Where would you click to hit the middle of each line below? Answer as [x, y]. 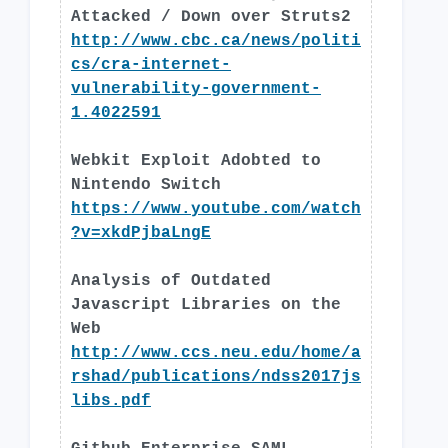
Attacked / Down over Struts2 [211, 17]
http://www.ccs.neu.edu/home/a [216, 353]
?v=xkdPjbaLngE [141, 233]
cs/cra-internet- [151, 65]
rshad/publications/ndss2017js [216, 377]
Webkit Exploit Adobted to [196, 161]
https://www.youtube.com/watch [216, 209]
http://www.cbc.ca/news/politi [216, 41]
